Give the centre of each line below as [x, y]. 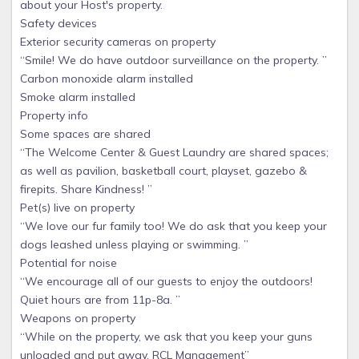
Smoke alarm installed [78, 97]
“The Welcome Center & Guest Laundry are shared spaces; [174, 152]
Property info [54, 115]
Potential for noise [69, 263]
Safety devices [58, 23]
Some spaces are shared [85, 134]
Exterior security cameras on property [118, 42]
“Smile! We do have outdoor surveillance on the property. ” [173, 60]
